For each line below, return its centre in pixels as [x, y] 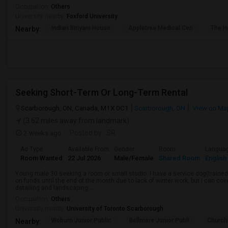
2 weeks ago [42, 133]
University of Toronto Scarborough [115, 209]
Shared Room [179, 158]
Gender [124, 149]
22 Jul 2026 [84, 158]
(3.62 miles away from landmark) [75, 121]
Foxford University [92, 16]
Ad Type [32, 149]
